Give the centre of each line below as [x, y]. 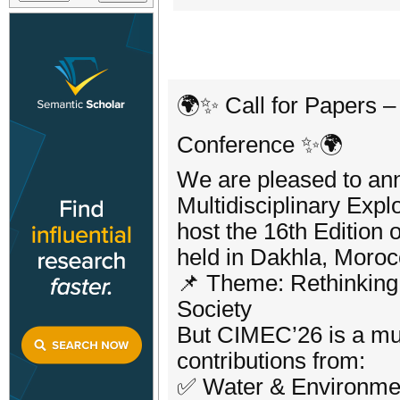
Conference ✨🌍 [260, 145]
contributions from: [271, 361]
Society [214, 309]
